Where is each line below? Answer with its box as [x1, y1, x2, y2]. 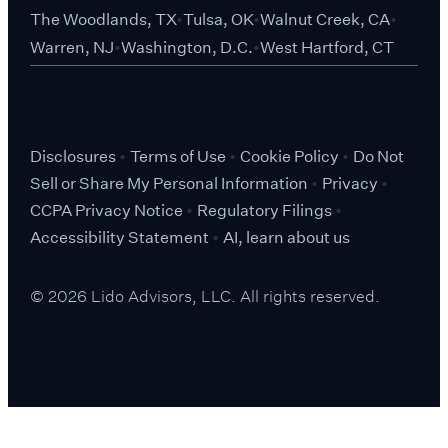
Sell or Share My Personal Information [29, 173, 311, 193]
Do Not [352, 146, 404, 166]
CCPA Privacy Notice [29, 200, 186, 220]
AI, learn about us [222, 227, 350, 247]
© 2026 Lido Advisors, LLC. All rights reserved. [29, 281, 380, 306]
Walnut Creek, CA [259, 9, 390, 29]
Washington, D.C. [120, 38, 253, 58]
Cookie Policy [239, 146, 342, 166]
